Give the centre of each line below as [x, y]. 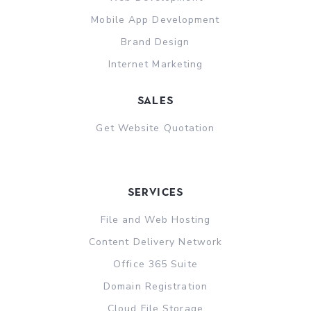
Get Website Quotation [155, 128]
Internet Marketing [155, 64]
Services [155, 192]
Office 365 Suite [155, 264]
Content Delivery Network [155, 242]
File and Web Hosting [155, 219]
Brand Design [155, 42]
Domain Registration [155, 286]
